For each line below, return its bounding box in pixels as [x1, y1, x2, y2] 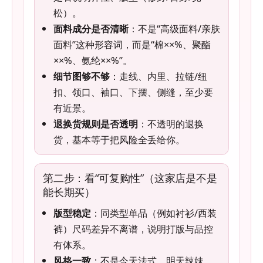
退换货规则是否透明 [53, 117, 138, 131]
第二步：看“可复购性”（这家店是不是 [43, 171, 217, 186]
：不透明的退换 [138, 117, 204, 131]
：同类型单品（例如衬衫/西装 [91, 206, 217, 220]
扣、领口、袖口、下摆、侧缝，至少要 [53, 85, 213, 99]
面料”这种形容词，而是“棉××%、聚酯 [53, 38, 211, 52]
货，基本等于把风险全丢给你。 [53, 133, 185, 147]
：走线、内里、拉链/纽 [110, 69, 207, 83]
